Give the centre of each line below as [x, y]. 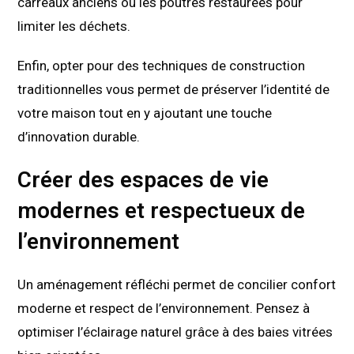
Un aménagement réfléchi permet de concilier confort [177, 285]
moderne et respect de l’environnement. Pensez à [164, 309]
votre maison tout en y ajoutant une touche [145, 113]
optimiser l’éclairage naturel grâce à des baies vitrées [175, 332]
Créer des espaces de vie [143, 180]
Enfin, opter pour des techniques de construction [162, 66]
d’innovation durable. [79, 137]
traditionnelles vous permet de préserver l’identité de [174, 90]
